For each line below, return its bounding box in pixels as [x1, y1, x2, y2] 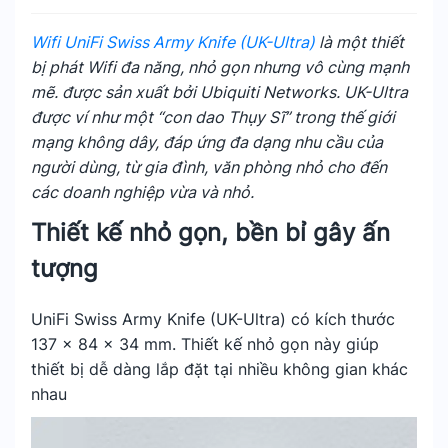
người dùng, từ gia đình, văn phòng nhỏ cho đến [31, 157, 387, 177]
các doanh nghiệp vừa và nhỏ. [31, 182, 254, 202]
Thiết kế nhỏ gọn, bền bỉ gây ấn [31, 218, 390, 247]
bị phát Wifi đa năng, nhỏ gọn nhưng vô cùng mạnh [31, 57, 409, 77]
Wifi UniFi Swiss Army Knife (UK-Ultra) [31, 32, 315, 52]
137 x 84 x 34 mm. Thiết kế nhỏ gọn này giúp [31, 334, 379, 354]
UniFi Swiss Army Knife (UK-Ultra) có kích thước [31, 309, 395, 329]
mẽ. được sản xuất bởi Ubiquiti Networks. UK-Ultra [31, 82, 408, 102]
